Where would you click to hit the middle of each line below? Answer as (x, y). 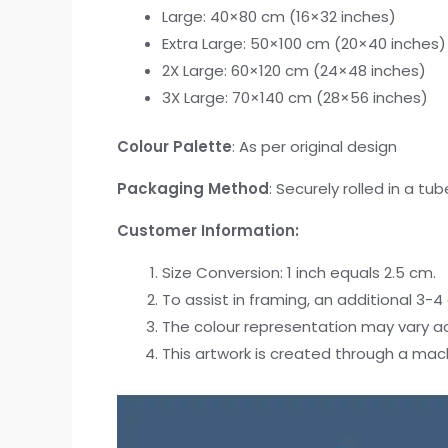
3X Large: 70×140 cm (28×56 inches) (295, 97)
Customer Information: (208, 231)
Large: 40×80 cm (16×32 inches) (279, 16)
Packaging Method (193, 189)
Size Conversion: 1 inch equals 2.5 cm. (299, 273)
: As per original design (314, 147)
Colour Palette (174, 147)
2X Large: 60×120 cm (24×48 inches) (294, 70)
